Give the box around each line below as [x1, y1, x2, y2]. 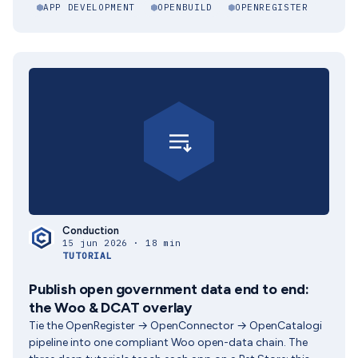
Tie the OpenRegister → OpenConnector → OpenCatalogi [29, 319, 322, 332]
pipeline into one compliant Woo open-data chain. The [29, 336, 308, 349]
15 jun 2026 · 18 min [62, 237, 181, 249]
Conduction [62, 225, 119, 237]
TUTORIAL [62, 250, 113, 261]
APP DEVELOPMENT [43, 2, 135, 13]
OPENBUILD [157, 2, 213, 13]
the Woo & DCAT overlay [29, 299, 193, 316]
